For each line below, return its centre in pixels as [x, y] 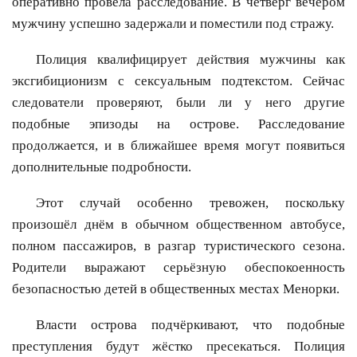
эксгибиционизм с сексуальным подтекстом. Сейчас [178, 81]
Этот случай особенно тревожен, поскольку [190, 203]
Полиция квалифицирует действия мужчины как [190, 60]
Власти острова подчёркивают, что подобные [190, 325]
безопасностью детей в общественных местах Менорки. [176, 289]
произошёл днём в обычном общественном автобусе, [178, 225]
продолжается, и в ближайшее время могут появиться [178, 146]
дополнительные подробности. [102, 167]
